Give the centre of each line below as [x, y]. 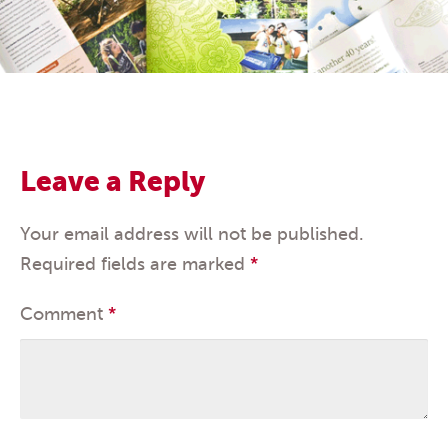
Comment [64, 313]
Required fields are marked [135, 263]
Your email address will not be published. [192, 233]
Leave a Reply [112, 180]
